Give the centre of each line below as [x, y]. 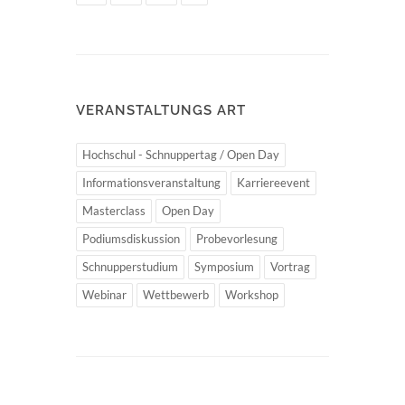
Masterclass [114, 210]
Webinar [104, 294]
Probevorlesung [237, 238]
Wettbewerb [176, 294]
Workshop [252, 294]
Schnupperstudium [130, 266]
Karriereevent [273, 182]
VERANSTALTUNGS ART [161, 110]
